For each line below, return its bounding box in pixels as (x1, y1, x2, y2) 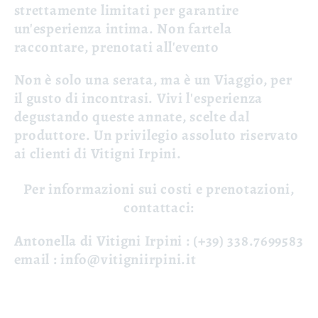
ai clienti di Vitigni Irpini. (13, 143, 182, 164)
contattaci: (124, 197, 194, 218)
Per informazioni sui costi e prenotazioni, (23, 179, 295, 199)
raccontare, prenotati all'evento (13, 36, 219, 57)
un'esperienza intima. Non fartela (13, 18, 232, 38)
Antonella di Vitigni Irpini (13, 230, 182, 251)
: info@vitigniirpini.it (50, 248, 197, 269)
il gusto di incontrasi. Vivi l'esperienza (13, 88, 263, 109)
